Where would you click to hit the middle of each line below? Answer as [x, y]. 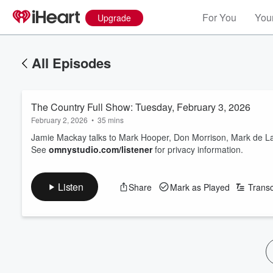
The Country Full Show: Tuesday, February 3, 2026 [141, 107]
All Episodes [71, 63]
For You [219, 17]
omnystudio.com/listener [101, 149]
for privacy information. [198, 149]
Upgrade [114, 18]
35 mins [111, 120]
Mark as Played [200, 187]
